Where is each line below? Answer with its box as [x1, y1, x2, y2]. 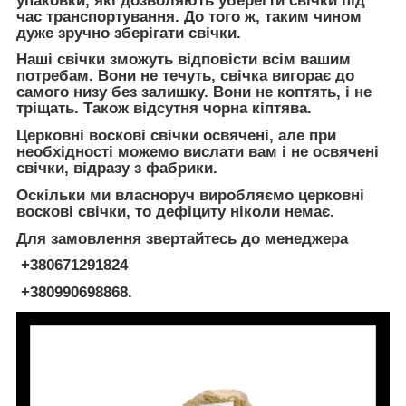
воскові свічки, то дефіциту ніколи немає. [16, 202, 334, 220]
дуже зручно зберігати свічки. [16, 24, 241, 42]
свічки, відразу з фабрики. [16, 159, 217, 178]
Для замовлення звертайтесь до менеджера [16, 229, 348, 247]
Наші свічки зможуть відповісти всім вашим [16, 51, 351, 69]
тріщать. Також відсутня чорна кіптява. [16, 100, 312, 118]
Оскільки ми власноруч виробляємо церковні [16, 186, 364, 204]
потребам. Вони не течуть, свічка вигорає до [16, 67, 354, 85]
